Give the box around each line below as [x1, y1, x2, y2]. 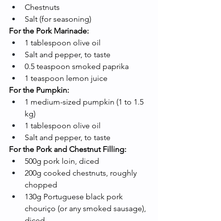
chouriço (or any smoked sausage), [25, 203, 148, 213]
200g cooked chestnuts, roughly [25, 168, 139, 178]
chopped [25, 180, 57, 189]
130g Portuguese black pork [25, 191, 125, 201]
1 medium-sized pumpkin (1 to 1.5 [25, 97, 146, 107]
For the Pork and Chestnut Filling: [9, 144, 126, 154]
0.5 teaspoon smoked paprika [25, 61, 129, 71]
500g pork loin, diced [25, 156, 99, 166]
